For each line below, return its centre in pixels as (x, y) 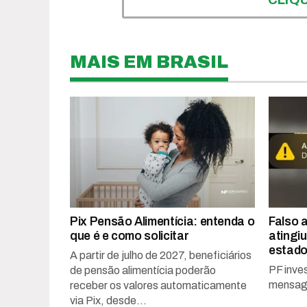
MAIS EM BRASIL (149, 62)
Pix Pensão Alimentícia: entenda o (162, 222)
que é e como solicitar (130, 236)
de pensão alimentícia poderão (143, 271)
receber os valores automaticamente (158, 286)
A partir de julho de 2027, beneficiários (161, 256)
